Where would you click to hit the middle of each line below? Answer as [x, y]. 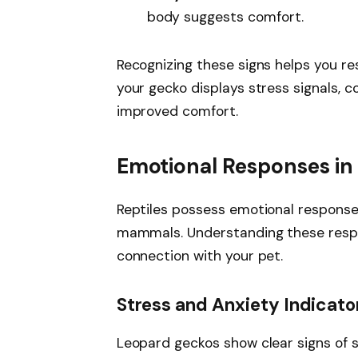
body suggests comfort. [225, 16]
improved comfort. [177, 111]
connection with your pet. [200, 255]
